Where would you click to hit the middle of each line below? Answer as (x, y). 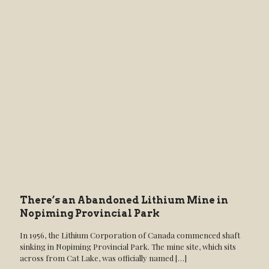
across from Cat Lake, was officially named (97, 258)
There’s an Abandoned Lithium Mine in (124, 200)
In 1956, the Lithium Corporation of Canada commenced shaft (130, 235)
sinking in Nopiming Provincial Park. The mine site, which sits (128, 246)
